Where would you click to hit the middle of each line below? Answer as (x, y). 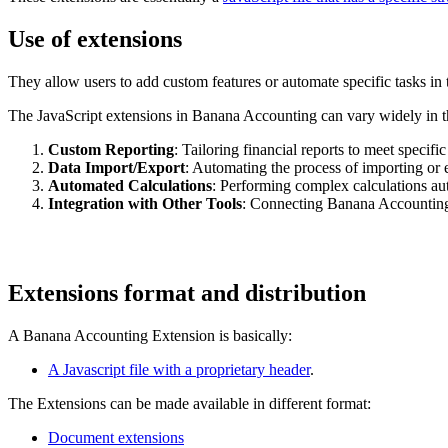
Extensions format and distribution (187, 292)
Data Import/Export (116, 167)
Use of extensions (95, 38)
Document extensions (116, 437)
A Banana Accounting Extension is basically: (150, 335)
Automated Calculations (130, 185)
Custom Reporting (111, 149)
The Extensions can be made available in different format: (189, 403)
